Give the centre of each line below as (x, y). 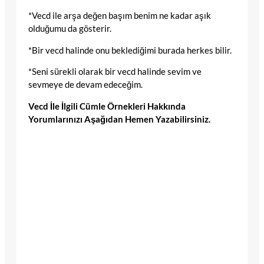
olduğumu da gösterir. (70, 28)
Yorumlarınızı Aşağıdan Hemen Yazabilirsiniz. (119, 119)
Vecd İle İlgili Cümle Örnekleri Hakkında (107, 106)
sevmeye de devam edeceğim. (85, 85)
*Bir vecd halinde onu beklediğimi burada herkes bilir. (130, 50)
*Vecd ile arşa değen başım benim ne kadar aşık (120, 15)
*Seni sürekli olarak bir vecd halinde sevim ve (115, 72)
